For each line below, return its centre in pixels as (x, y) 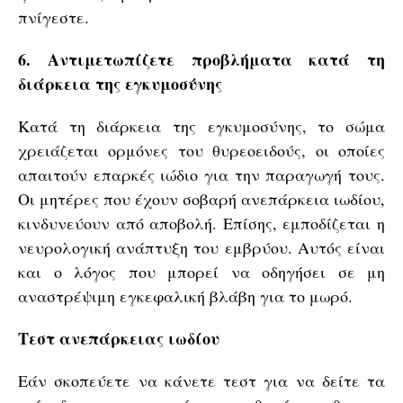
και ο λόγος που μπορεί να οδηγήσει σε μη (201, 272)
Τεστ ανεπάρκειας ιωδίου (119, 338)
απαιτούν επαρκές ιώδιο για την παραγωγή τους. (201, 175)
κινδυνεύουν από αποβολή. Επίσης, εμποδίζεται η (201, 223)
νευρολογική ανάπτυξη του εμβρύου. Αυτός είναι (201, 247)
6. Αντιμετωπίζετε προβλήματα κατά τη (201, 59)
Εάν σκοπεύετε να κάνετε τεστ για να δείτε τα (201, 381)
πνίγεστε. (54, 17)
